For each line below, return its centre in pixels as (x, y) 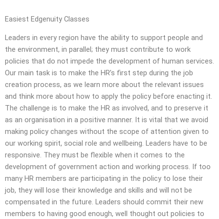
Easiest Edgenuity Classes (47, 19)
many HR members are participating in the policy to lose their (104, 179)
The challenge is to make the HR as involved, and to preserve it (107, 108)
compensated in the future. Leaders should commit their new (104, 202)
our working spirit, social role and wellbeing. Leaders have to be (106, 143)
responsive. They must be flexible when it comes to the (95, 155)
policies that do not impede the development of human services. (109, 61)
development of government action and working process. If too (108, 167)
